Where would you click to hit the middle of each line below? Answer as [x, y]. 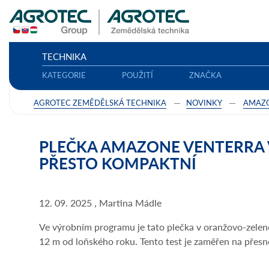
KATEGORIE [64, 74]
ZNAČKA [205, 74]
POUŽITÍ [138, 74]
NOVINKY [204, 102]
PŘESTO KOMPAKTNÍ [118, 163]
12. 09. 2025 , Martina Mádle [100, 203]
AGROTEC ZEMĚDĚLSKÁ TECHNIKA [100, 102]
